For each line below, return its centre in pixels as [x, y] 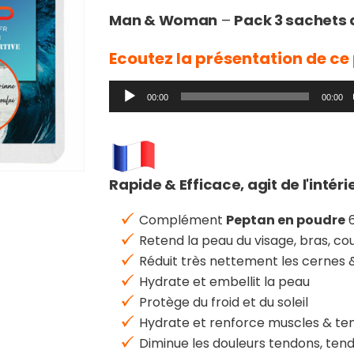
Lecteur [132, 89]
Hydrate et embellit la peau [225, 282]
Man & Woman [164, 21]
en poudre [312, 220]
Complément [183, 220]
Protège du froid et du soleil [224, 303]
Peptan [252, 220]
